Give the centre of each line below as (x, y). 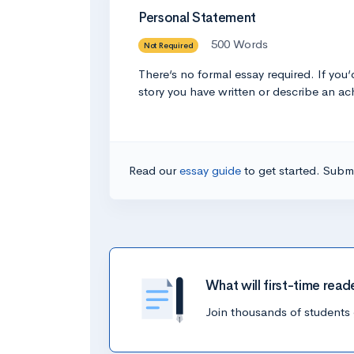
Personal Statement (197, 17)
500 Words (240, 44)
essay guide (212, 170)
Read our (154, 170)
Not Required (168, 45)
